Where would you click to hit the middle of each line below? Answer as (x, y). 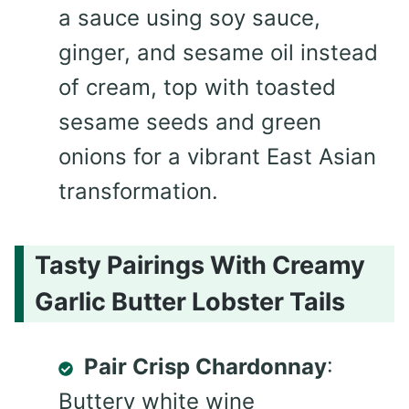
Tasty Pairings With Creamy (200, 266)
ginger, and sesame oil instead (218, 52)
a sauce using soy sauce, (189, 17)
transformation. (138, 191)
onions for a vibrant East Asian (217, 156)
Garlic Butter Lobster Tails (190, 302)
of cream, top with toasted (197, 87)
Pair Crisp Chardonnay (205, 367)
